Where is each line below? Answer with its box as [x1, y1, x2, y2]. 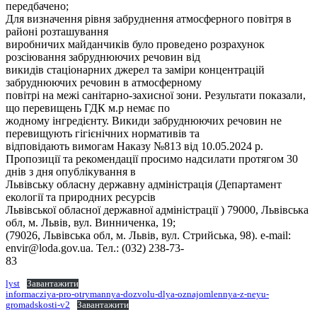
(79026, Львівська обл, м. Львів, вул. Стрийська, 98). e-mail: [6, 229, 291, 241]
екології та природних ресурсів [6, 190, 156, 203]
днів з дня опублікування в [6, 165, 136, 178]
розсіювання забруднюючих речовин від [6, 50, 200, 63]
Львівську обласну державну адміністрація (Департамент [6, 178, 282, 190]
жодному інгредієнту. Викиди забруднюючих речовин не [6, 114, 282, 127]
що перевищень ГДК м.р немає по [6, 101, 170, 114]
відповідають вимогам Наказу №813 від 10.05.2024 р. [6, 139, 263, 152]
